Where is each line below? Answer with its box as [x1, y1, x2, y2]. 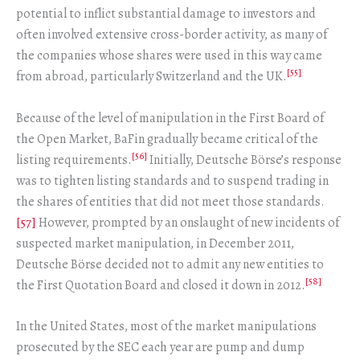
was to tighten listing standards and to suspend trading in [16, 171, 329, 190]
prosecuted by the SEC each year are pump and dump [16, 338, 305, 357]
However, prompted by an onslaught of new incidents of [36, 213, 339, 231]
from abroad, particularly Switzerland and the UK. [16, 67, 287, 85]
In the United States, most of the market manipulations [16, 317, 317, 336]
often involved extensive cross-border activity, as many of [16, 26, 327, 43]
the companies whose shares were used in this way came [16, 47, 322, 64]
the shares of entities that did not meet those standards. [16, 192, 325, 211]
